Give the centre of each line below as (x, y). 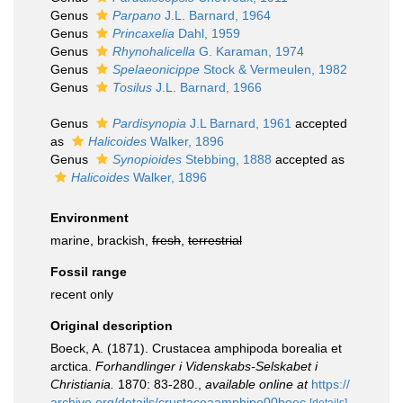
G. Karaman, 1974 (250, 51)
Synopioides (147, 159)
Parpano (137, 15)
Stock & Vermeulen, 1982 (273, 69)
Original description (112, 326)
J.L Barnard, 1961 (239, 123)
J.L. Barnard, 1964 (216, 15)
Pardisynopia (149, 123)
